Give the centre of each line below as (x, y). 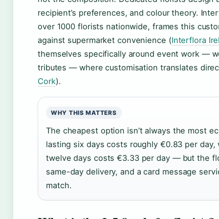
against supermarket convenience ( (105, 40)
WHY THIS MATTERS (84, 113)
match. (59, 185)
